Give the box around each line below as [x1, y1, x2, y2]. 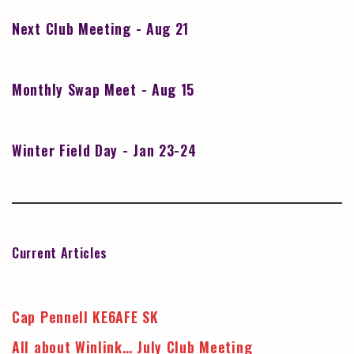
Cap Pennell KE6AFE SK [12, 307, 159, 328]
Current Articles [12, 243, 108, 263]
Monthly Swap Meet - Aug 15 [12, 79, 195, 100]
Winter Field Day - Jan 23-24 [12, 140, 197, 161]
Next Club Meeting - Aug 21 [12, 18, 190, 40]
